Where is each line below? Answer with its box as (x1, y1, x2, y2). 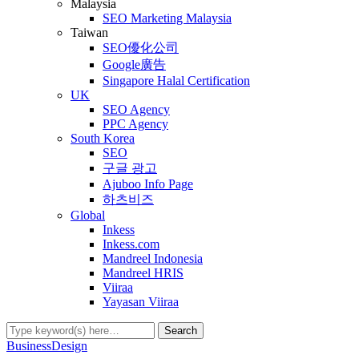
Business (6, 339, 51, 353)
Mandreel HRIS (103, 266, 184, 280)
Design (51, 339, 87, 353)
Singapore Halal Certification (103, 74, 250, 87)
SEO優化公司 (103, 41, 179, 54)
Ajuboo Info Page (103, 177, 193, 191)
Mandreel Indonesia (103, 252, 203, 265)
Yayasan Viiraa (103, 295, 179, 309)
